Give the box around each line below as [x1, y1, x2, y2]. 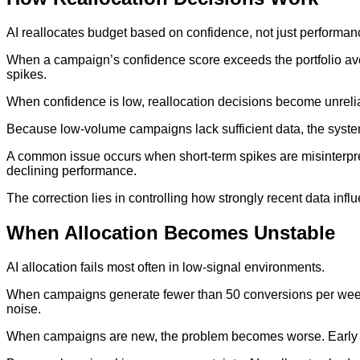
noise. [6, 301, 41, 316]
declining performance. [6, 163, 137, 178]
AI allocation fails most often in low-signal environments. [6, 260, 325, 274]
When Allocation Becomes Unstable [6, 221, 335, 243]
